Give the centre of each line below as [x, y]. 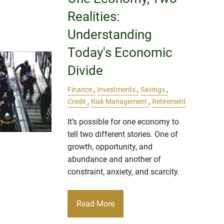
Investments [116, 90]
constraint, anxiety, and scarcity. [124, 172]
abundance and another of [114, 159]
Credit [77, 102]
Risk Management [119, 102]
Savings [153, 90]
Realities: [94, 17]
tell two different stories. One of [123, 134]
